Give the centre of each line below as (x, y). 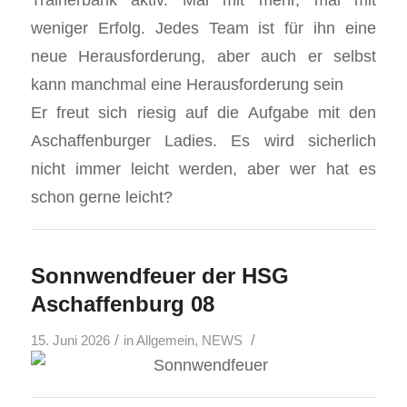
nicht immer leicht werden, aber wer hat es (203, 168)
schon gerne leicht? (101, 196)
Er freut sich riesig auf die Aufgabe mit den (203, 112)
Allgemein (165, 340)
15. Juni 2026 (70, 340)
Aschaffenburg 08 (122, 303)
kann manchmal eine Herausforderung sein (187, 84)
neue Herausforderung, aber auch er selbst (203, 55)
